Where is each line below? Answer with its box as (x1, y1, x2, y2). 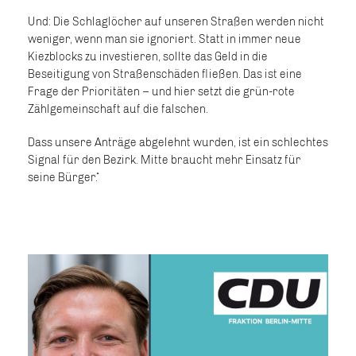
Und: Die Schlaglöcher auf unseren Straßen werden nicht (28, 15, 324, 29)
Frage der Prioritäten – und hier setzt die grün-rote (28, 85, 295, 99)
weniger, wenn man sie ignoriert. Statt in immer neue (28, 33, 301, 46)
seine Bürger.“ (28, 171, 100, 184)
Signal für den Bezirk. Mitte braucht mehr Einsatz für (28, 153, 301, 167)
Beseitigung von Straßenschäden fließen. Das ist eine (28, 68, 302, 81)
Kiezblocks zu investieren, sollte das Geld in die (28, 50, 268, 64)
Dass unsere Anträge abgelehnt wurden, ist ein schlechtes (28, 136, 328, 149)
